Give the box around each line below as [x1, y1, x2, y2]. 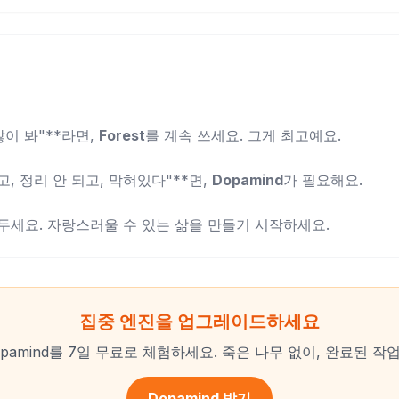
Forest [99, 126, 145, 144]
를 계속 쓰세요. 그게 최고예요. [145, 126, 341, 144]
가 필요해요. [283, 171, 362, 189]
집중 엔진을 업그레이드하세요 [79, 311, 320, 332]
